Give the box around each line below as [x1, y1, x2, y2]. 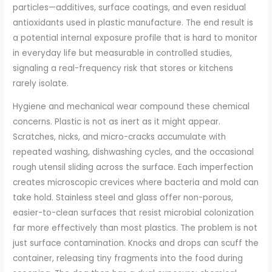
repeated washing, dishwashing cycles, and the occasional [13, 146, 254, 158]
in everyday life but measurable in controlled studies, [13, 47, 233, 59]
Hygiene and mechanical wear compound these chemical [13, 101, 250, 113]
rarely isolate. [13, 77, 69, 89]
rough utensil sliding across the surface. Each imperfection [13, 161, 254, 174]
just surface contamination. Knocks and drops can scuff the [13, 237, 259, 250]
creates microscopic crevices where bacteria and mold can [13, 177, 259, 189]
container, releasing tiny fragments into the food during [13, 253, 243, 265]
